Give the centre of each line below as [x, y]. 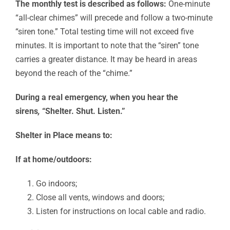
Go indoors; [56, 184]
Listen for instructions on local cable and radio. [121, 212]
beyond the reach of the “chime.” [74, 73]
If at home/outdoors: [54, 160]
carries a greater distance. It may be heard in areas [106, 60]
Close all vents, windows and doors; [100, 198]
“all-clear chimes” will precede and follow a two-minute [114, 18]
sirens [27, 111]
